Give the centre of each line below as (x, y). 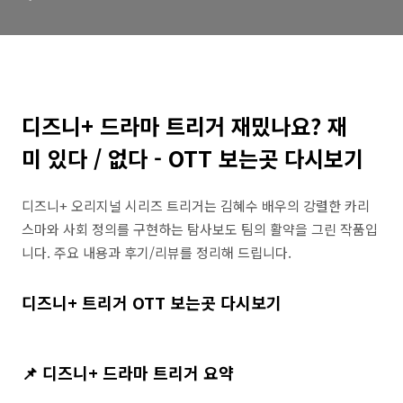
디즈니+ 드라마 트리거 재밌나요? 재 (184, 125)
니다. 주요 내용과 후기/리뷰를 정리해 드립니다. (157, 252)
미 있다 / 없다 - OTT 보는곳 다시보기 (193, 158)
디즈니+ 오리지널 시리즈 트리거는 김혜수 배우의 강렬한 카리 (196, 206)
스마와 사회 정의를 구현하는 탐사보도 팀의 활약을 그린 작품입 (200, 229)
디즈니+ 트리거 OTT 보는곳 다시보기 (152, 302)
